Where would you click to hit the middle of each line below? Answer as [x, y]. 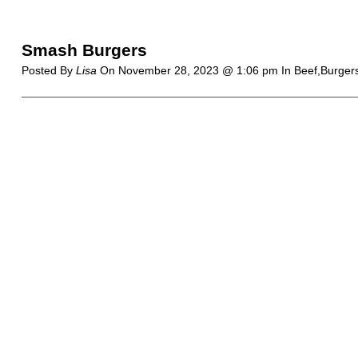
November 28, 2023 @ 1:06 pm [199, 70]
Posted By [48, 70]
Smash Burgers [84, 50]
